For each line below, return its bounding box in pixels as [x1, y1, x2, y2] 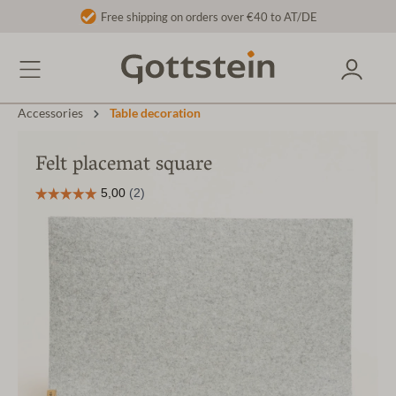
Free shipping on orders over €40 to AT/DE [101, 11, 317, 23]
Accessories [18, 106, 83, 121]
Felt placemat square [35, 148, 212, 184]
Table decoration [110, 106, 201, 121]
